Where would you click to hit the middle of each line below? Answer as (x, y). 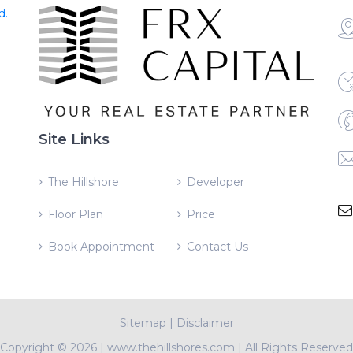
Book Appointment (101, 246)
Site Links (74, 139)
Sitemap (143, 323)
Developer (215, 182)
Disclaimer (205, 323)
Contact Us (217, 246)
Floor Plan (76, 214)
